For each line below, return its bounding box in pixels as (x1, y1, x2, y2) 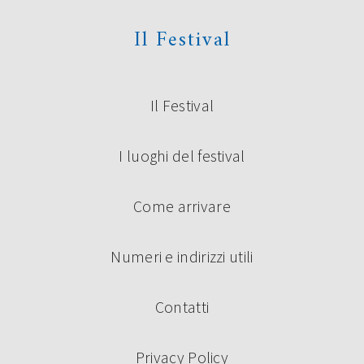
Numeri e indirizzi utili (110, 247, 253, 267)
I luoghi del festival (119, 146, 245, 167)
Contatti (154, 297, 210, 318)
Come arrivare (133, 197, 231, 217)
